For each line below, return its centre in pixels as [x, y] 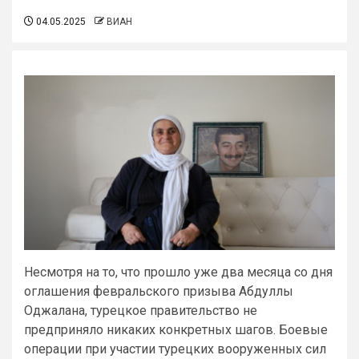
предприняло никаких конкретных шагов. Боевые [176, 329]
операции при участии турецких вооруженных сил [175, 349]
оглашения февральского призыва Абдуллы [159, 291]
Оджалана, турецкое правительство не [141, 310]
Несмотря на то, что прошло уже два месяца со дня [178, 272]
